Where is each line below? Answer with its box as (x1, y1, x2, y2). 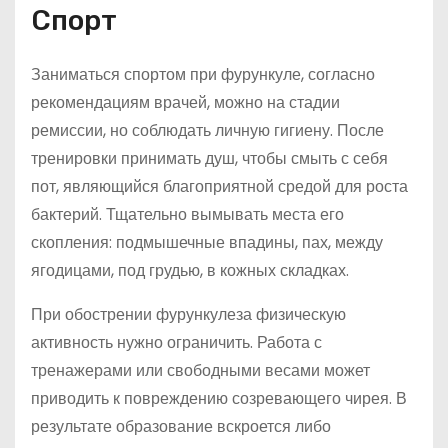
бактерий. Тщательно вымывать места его (31, 203, 344, 226)
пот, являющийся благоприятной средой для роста (31, 175, 408, 198)
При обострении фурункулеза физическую (31, 303, 346, 326)
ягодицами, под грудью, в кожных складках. (31, 259, 349, 282)
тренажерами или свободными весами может (31, 359, 370, 382)
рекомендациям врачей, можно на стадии (31, 91, 340, 114)
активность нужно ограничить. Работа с (31, 331, 322, 354)
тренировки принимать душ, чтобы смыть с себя (31, 147, 388, 170)
